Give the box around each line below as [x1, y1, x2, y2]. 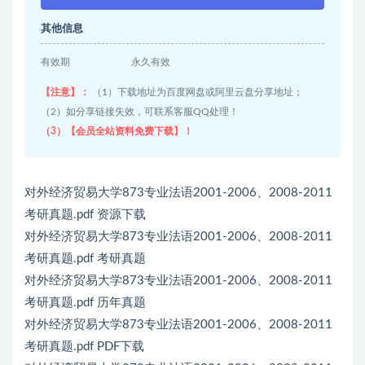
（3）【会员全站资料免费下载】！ [41, 126, 193, 136]
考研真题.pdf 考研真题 [24, 253, 146, 265]
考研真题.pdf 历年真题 [24, 297, 146, 309]
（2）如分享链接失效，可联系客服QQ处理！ [41, 107, 239, 117]
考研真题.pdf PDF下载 [24, 341, 144, 353]
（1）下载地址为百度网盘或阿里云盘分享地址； [90, 87, 303, 97]
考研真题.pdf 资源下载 [24, 209, 146, 221]
